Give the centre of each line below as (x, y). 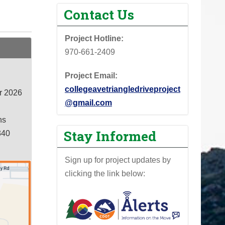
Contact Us (99, 14)
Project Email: (91, 75)
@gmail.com (88, 102)
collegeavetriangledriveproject (123, 89)
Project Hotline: (94, 38)
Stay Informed (110, 136)
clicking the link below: (105, 174)
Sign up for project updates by (118, 160)
